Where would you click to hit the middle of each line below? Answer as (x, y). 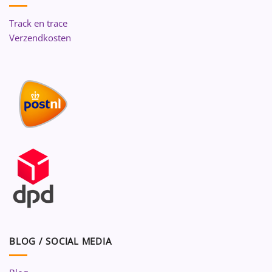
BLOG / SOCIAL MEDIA (60, 241)
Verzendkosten (40, 38)
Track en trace (38, 23)
